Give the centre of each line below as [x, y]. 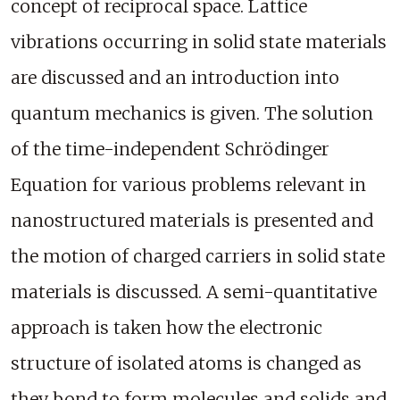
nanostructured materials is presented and [192, 221]
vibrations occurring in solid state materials [199, 42]
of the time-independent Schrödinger [170, 150]
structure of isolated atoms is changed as [186, 364]
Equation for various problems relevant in [188, 185]
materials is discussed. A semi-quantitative [194, 292]
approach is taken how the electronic [167, 328]
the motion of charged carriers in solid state [198, 257]
